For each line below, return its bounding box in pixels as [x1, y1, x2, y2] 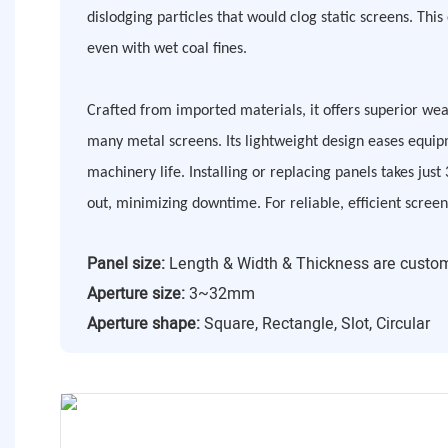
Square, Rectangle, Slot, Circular [199, 312, 430, 337]
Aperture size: [86, 282, 185, 307]
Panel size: [86, 252, 165, 277]
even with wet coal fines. [86, 41, 247, 58]
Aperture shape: [86, 312, 200, 337]
